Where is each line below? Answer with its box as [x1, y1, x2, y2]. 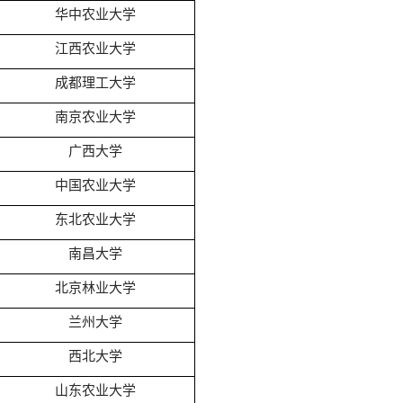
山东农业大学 [54, 382, 136, 398]
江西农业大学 [54, 40, 136, 56]
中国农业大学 [54, 177, 136, 193]
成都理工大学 [54, 75, 136, 90]
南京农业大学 [54, 109, 136, 124]
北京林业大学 [54, 280, 136, 295]
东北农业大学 [54, 211, 136, 227]
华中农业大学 [54, 6, 136, 22]
